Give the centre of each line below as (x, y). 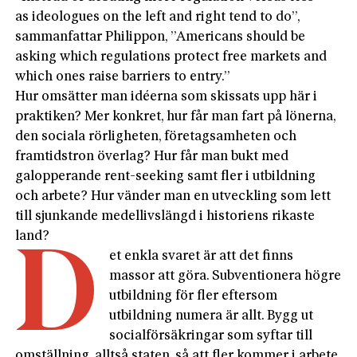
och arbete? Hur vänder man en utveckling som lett (173, 196)
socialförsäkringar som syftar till (211, 335)
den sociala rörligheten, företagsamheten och (156, 136)
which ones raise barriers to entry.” (123, 76)
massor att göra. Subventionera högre (226, 276)
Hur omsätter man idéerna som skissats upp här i (167, 96)
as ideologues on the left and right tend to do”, (158, 17)
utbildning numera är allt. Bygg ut (212, 316)
